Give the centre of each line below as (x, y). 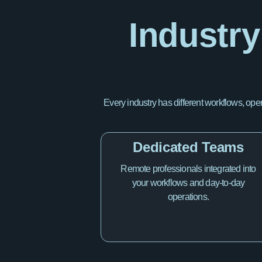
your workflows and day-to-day (188, 183)
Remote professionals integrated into (188, 169)
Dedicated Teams (188, 147)
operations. (188, 197)
